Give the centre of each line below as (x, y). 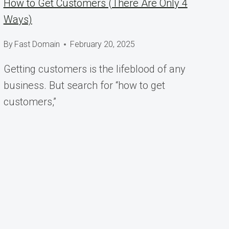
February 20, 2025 (102, 44)
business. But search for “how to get (84, 86)
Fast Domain (37, 44)
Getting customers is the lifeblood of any (94, 69)
